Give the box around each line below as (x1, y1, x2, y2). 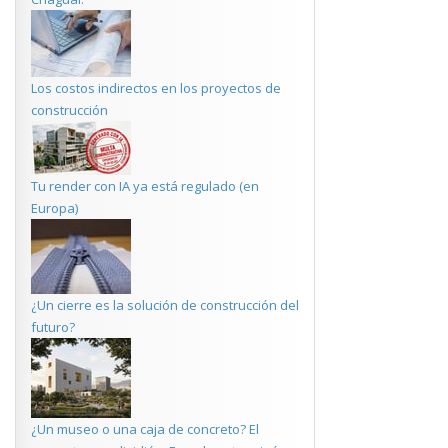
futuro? (31, 318, 75, 336)
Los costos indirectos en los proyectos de (31, 79, 281, 97)
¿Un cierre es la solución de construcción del (31, 296, 299, 314)
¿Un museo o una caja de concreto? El (31, 420, 259, 438)
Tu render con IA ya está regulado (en (31, 177, 259, 195)
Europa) (31, 199, 78, 217)
